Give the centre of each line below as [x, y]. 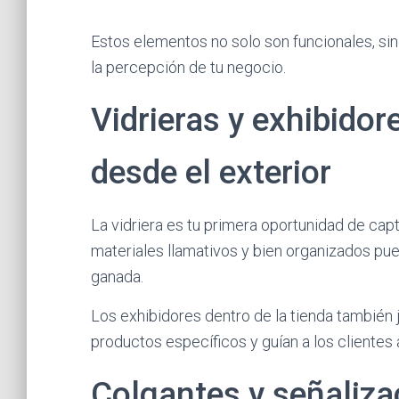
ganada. [117, 277]
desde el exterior [211, 172]
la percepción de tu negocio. [188, 67]
